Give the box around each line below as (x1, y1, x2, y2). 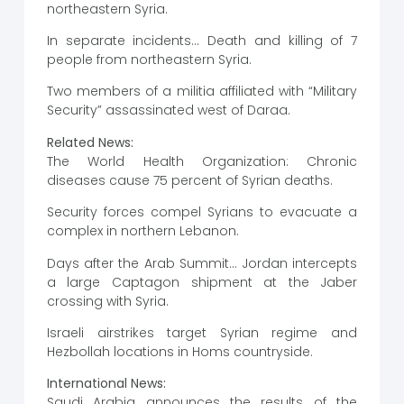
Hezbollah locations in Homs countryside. (46, 343, 313, 362)
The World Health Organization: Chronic (46, 151, 358, 170)
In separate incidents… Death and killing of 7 (46, 32, 358, 50)
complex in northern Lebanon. (46, 222, 239, 241)
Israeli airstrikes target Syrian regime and (46, 324, 358, 343)
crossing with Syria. (46, 291, 169, 310)
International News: (46, 374, 166, 393)
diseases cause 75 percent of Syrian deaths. (46, 170, 333, 189)
